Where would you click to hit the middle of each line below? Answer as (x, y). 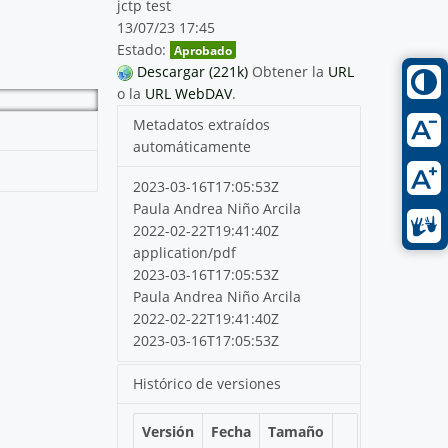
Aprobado (203, 49)
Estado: (142, 49)
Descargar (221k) (193, 71)
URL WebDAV (189, 93)
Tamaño (296, 431)
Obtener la (290, 71)
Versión (168, 431)
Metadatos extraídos (202, 124)
